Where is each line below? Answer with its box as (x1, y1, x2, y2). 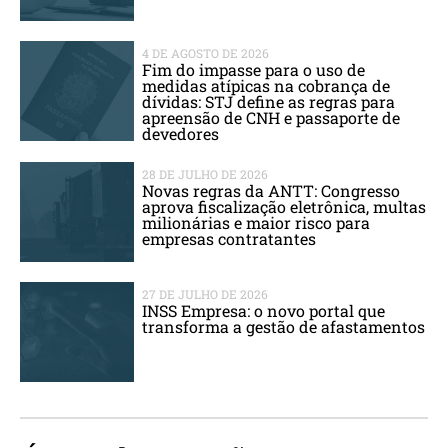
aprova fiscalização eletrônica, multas (142, 195, 427, 217)
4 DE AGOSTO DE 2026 (142, 44, 270, 61)
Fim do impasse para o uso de (142, 58, 366, 80)
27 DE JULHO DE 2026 (142, 285, 269, 302)
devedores (142, 122, 220, 144)
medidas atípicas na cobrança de (142, 74, 391, 96)
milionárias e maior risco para (142, 211, 371, 233)
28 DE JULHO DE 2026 (142, 165, 269, 182)
